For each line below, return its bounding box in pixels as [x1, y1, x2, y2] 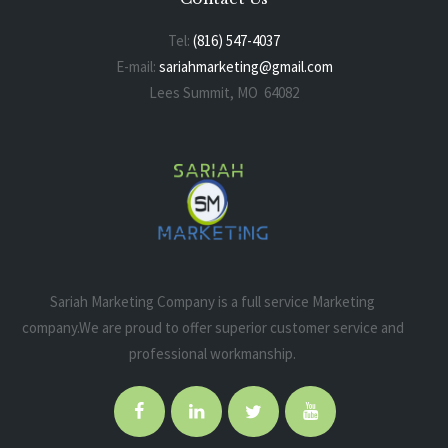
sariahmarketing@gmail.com [158, 56, 333, 76]
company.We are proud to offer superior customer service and [21, 318, 404, 338]
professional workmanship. [129, 344, 297, 364]
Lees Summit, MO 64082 [149, 82, 299, 102]
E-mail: [115, 56, 159, 76]
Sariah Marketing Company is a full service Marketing [50, 292, 376, 312]
